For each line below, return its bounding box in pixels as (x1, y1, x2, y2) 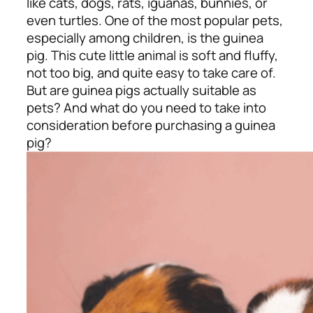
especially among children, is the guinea (27, 29, 263, 48)
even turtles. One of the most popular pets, (27, 11, 283, 30)
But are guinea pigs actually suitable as (27, 81, 256, 100)
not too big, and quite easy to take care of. (27, 64, 276, 82)
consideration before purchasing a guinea (27, 116, 275, 135)
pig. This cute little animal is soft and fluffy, (27, 46, 278, 65)
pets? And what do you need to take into (27, 99, 266, 117)
